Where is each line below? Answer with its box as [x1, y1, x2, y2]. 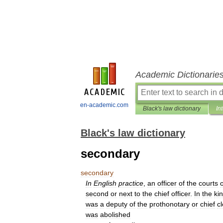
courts [199, 179, 218, 187]
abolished [100, 211, 130, 219]
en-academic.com [80, 102, 128, 109]
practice [118, 179, 143, 187]
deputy [106, 200, 127, 208]
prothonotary [149, 200, 190, 208]
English [94, 179, 116, 187]
